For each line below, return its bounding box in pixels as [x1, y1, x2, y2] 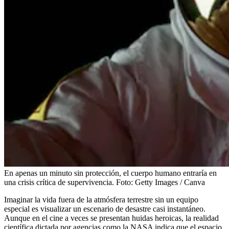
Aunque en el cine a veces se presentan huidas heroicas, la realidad [4, 213, 219, 222]
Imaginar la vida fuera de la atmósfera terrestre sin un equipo [4, 195, 198, 204]
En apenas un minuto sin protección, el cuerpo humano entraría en [4, 168, 217, 177]
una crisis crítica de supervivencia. [4, 177, 114, 187]
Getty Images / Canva [135, 177, 205, 187]
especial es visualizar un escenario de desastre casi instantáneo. [4, 204, 205, 213]
